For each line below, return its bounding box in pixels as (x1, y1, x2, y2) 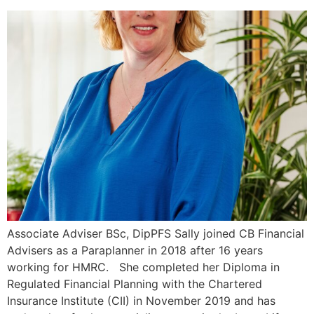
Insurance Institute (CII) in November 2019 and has (7, 293, 275, 308)
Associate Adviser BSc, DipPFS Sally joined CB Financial (7, 226, 304, 240)
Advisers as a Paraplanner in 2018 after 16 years (7, 243, 263, 257)
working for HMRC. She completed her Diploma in (7, 259, 280, 274)
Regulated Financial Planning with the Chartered (7, 276, 262, 291)
